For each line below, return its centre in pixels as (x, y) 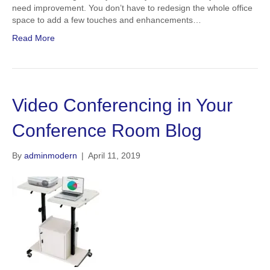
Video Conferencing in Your (122, 105)
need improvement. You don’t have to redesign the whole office (132, 8)
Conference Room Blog (107, 130)
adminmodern (51, 155)
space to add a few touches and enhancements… (107, 20)
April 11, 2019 (114, 155)
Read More (33, 38)
